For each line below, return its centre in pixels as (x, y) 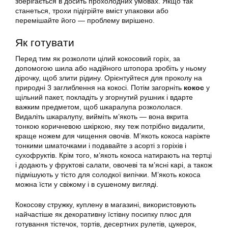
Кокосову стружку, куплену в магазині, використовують (106, 205)
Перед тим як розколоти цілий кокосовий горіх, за (98, 59)
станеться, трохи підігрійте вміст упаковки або (92, 11)
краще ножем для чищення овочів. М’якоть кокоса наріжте (113, 136)
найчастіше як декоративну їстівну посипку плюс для (103, 215)
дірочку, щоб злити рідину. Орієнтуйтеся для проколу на (109, 78)
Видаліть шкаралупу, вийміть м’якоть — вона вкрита (102, 117)
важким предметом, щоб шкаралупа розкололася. (99, 107)
